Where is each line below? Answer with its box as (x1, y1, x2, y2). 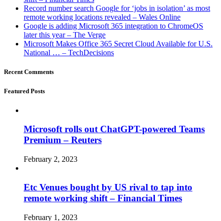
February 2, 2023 (24, 155, 77, 164)
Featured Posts (4, 87, 45, 95)
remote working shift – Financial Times (24, 192, 182, 203)
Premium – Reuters (24, 135, 102, 146)
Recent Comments (4, 68, 54, 76)
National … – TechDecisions (24, 48, 114, 57)
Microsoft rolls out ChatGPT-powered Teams (24, 124, 205, 135)
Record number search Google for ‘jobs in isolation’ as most (24, 4, 210, 13)
